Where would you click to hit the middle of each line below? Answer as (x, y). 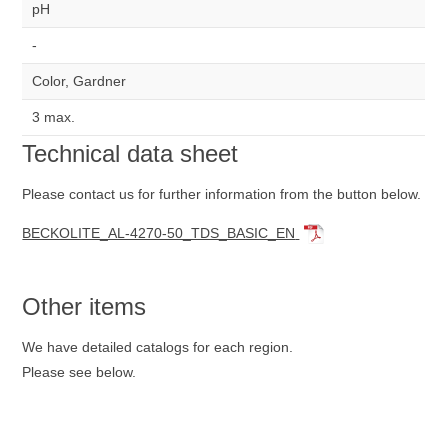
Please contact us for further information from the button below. (222, 194)
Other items (84, 306)
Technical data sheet (130, 153)
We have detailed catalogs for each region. (158, 346)
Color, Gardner (79, 81)
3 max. (54, 117)
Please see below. (79, 371)
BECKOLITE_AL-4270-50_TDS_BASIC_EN (159, 233)
